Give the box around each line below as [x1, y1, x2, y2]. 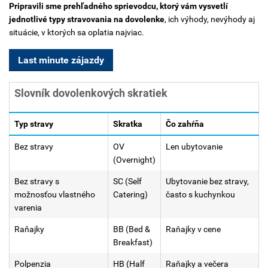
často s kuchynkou [166, 189, 235, 199]
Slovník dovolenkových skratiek [14, 86, 167, 99]
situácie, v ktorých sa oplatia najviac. [9, 27, 144, 37]
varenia [14, 202, 42, 212]
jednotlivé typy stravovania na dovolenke [9, 14, 165, 24]
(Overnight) [113, 154, 156, 165]
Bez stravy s [14, 176, 59, 186]
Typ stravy [14, 118, 53, 129]
